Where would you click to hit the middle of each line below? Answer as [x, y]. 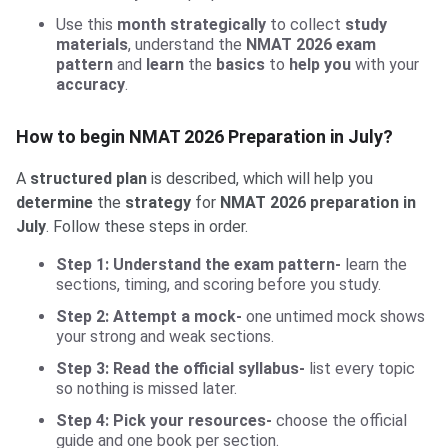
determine [54, 203]
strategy [158, 203]
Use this [86, 25]
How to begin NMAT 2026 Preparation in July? [204, 137]
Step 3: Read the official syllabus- [180, 369]
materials [92, 45]
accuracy [90, 85]
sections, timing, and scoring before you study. [218, 285]
